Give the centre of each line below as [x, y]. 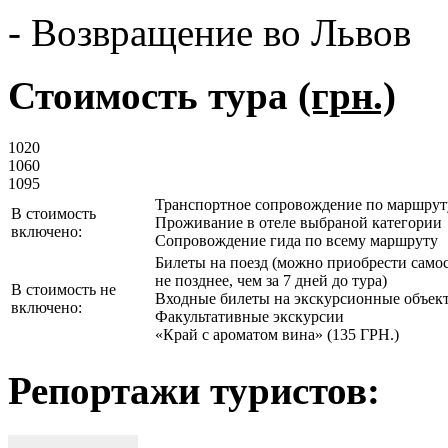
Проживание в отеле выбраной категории [298, 223]
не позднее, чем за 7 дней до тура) [271, 281]
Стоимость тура [153, 95]
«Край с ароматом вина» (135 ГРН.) [277, 335]
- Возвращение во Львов [209, 32]
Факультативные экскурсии [249, 317]
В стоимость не [63, 290]
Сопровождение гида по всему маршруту [296, 241]
